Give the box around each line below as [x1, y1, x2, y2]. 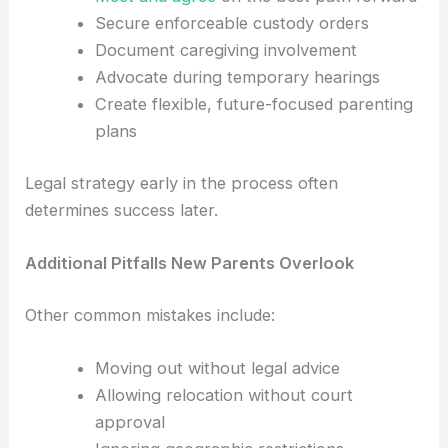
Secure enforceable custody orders [94, 13, 369, 34]
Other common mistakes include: [25, 304, 276, 325]
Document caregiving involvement [94, 40, 357, 61]
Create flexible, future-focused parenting [94, 94, 413, 115]
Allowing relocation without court [94, 384, 353, 405]
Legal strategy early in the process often [25, 172, 339, 193]
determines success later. [25, 199, 219, 220]
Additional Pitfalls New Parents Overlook [25, 253, 355, 274]
